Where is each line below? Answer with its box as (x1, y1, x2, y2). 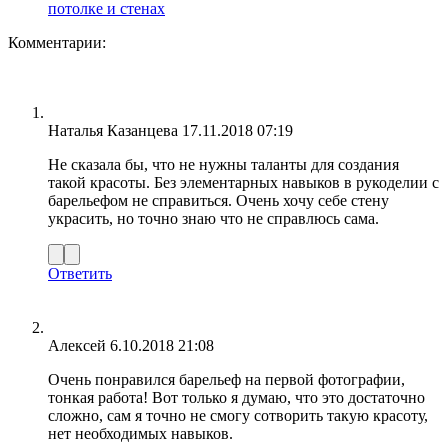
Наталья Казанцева (48, 122, 178, 140)
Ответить (48, 265, 112, 283)
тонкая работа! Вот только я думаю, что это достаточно (48, 389, 425, 407)
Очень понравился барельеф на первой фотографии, (48, 371, 405, 389)
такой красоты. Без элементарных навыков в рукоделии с (48, 174, 439, 192)
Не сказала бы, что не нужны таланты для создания (48, 156, 399, 174)
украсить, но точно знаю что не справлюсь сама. (48, 210, 379, 228)
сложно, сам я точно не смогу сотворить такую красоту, (48, 407, 428, 425)
